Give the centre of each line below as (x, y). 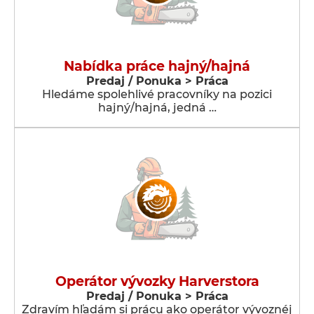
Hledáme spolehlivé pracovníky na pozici (157, 94)
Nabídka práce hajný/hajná (157, 66)
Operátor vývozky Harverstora (157, 281)
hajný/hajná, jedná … (157, 108)
